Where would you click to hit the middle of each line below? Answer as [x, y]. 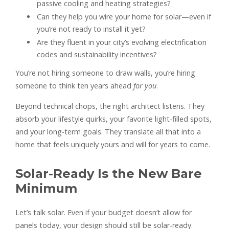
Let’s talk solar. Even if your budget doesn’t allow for [104, 213]
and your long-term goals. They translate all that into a [108, 132]
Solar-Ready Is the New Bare [109, 174]
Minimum [46, 189]
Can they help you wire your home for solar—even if [124, 17]
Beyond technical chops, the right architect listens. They [110, 106]
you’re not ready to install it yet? [91, 29]
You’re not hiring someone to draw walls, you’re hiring [105, 73]
